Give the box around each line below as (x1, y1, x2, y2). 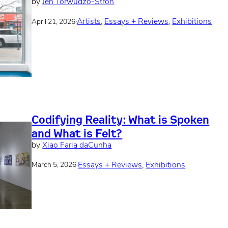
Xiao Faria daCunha (42, 141, 112, 150)
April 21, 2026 (32, 18, 76, 25)
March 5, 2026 (32, 162, 77, 169)
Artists (77, 18, 101, 26)
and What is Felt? (32, 126, 123, 141)
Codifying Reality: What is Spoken (32, 112, 210, 127)
